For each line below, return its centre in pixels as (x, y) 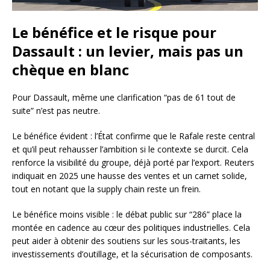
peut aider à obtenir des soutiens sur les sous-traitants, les (126, 240)
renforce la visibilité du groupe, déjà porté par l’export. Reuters (133, 162)
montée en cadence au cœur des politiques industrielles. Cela (131, 227)
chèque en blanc (71, 69)
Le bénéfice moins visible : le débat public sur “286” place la (127, 214)
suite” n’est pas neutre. (56, 110)
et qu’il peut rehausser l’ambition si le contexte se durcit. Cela (130, 149)
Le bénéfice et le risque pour (114, 32)
